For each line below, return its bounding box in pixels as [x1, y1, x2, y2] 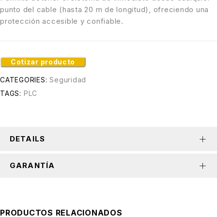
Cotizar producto [11, 57, 76, 66]
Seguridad [49, 76, 86, 84]
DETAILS [10, 134, 45, 143]
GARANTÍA [10, 161, 55, 170]
